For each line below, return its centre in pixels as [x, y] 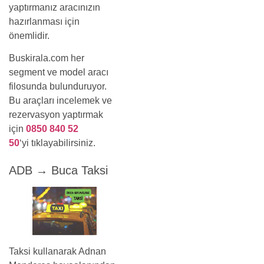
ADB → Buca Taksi [58, 171]
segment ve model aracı [59, 72]
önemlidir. [29, 35]
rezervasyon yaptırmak [56, 114]
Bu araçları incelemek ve [60, 100]
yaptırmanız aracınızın [55, 7]
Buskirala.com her [47, 58]
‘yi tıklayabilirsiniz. [57, 143]
